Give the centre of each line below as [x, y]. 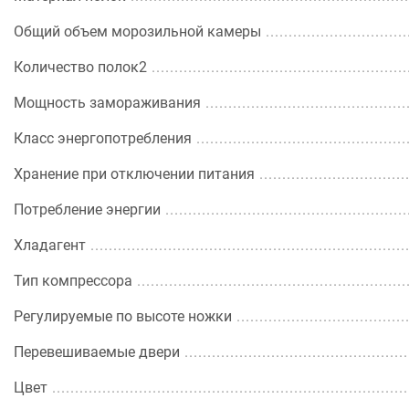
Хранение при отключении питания [134, 174]
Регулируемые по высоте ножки [123, 316]
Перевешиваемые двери [97, 352]
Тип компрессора [73, 281]
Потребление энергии [87, 210]
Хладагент [50, 245]
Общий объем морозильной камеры [137, 31]
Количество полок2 [80, 67]
